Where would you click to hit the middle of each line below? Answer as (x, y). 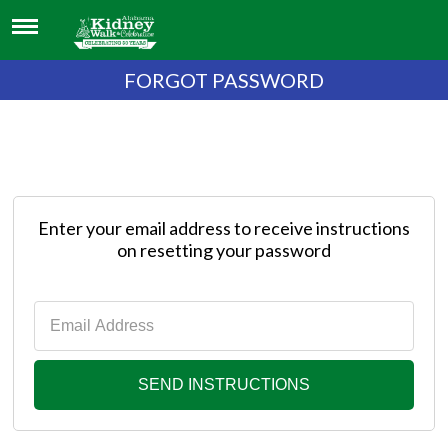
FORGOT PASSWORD (224, 80)
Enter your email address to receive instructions (223, 228)
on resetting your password (223, 250)
